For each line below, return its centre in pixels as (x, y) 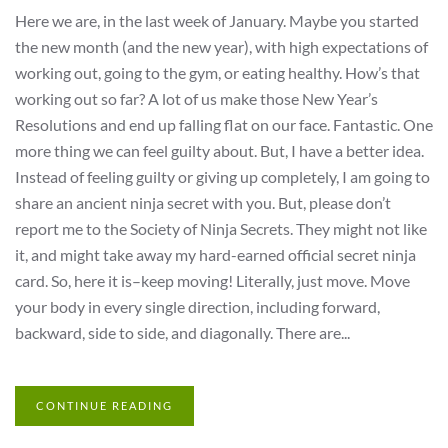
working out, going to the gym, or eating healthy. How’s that (217, 73)
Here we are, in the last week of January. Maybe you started (217, 21)
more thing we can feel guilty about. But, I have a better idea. (219, 151)
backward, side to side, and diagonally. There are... (182, 333)
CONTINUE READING (104, 406)
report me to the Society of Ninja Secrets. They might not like (221, 229)
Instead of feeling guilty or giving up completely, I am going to (222, 177)
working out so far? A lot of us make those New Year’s (196, 99)
